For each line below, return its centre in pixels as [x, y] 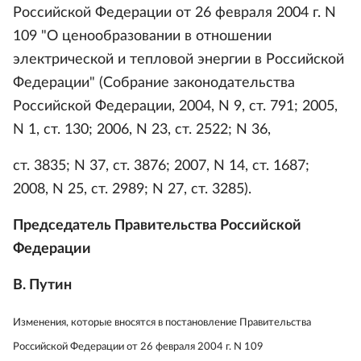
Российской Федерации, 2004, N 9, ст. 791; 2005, [175, 106]
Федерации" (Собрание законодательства [154, 83]
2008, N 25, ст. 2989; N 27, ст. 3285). [132, 189]
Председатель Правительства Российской [157, 226]
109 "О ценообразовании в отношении [142, 36]
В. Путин [42, 285]
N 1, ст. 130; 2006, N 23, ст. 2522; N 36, [142, 130]
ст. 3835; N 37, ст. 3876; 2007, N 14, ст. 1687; [161, 166]
